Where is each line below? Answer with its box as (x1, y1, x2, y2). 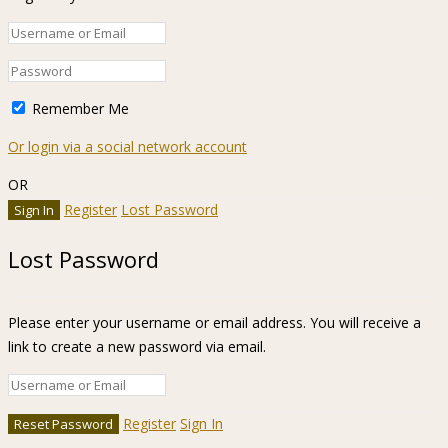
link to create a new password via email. (8, 337, 266, 357)
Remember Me (28, 99, 129, 119)
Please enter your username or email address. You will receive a (8, 313, 421, 333)
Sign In (180, 414, 223, 434)
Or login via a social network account (8, 137, 247, 157)
